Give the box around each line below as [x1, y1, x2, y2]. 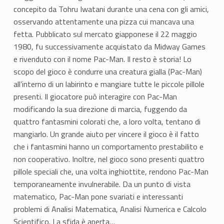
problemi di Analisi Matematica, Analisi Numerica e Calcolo [13, 202, 206, 215]
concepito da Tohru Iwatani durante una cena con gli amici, [13, 2, 209, 15]
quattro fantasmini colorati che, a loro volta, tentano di [13, 115, 200, 127]
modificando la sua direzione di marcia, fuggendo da [13, 102, 187, 115]
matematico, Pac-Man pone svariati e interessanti [13, 190, 183, 202]
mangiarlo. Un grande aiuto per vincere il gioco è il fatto [13, 127, 199, 140]
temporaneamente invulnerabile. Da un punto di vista [13, 177, 190, 190]
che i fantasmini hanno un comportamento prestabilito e [13, 140, 203, 152]
